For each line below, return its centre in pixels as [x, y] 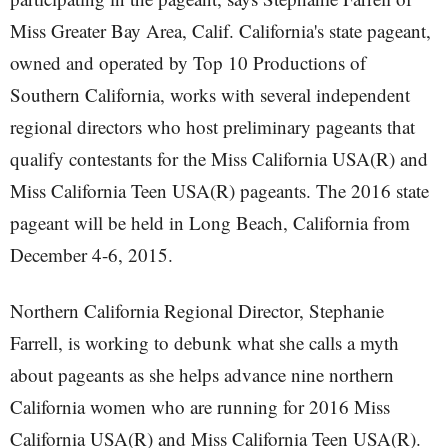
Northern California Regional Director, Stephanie [197, 310]
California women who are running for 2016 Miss [200, 406]
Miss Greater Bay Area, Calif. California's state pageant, [220, 30]
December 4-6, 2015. [91, 254]
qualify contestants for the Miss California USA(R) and [219, 158]
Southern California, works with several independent [210, 94]
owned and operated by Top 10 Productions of [188, 62]
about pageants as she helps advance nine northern [202, 374]
